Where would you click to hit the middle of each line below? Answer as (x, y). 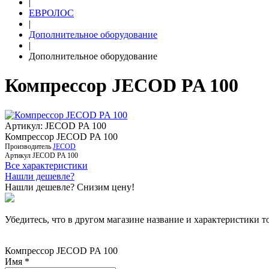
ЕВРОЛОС (51, 13)
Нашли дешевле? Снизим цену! (70, 187)
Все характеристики (46, 165)
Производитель (28, 146)
